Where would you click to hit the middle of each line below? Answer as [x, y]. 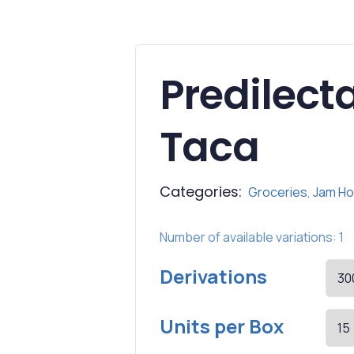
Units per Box [221, 326]
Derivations [213, 276]
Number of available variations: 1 [251, 237]
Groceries [277, 192]
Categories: [200, 192]
